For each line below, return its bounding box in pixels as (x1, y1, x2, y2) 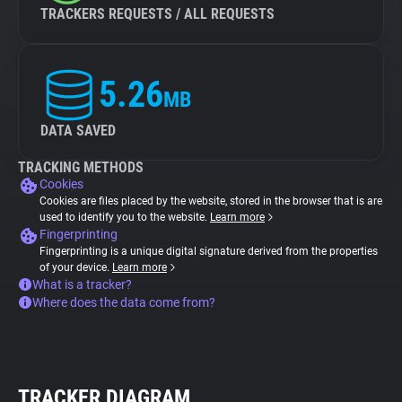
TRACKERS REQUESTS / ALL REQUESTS (40, 5, 275, 22)
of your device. (39, 261, 112, 274)
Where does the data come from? (32, 295, 215, 310)
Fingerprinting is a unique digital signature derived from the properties (39, 245, 378, 258)
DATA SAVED (40, 122, 116, 139)
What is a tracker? (32, 277, 132, 292)
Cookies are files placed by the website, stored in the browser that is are (39, 195, 382, 207)
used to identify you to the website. (39, 211, 210, 223)
